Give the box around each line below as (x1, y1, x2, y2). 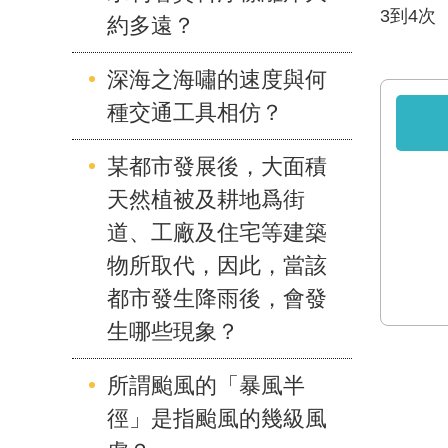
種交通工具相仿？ (107, 99, 283, 125)
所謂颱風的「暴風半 (107, 372, 305, 398)
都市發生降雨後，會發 (107, 285, 327, 311)
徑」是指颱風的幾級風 (107, 405, 327, 431)
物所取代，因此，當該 (107, 252, 327, 278)
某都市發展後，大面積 (107, 153, 327, 179)
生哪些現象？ (107, 318, 239, 344)
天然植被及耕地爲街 (107, 186, 305, 212)
